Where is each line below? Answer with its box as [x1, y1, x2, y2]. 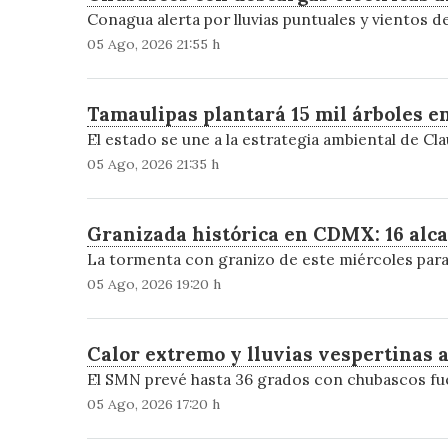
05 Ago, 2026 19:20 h [86, 275, 221, 294]
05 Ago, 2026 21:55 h [86, 35, 220, 54]
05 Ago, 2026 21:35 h [86, 155, 219, 174]
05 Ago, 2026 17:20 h [86, 395, 220, 414]
